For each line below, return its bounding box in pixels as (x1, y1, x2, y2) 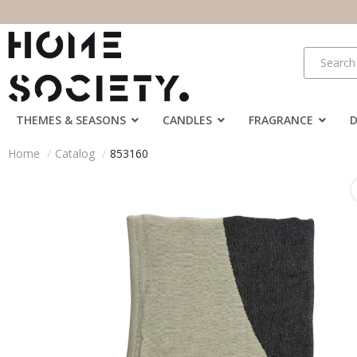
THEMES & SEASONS (16, 112, 126, 127)
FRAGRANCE (249, 112, 313, 127)
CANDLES (163, 112, 212, 127)
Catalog (55, 145, 95, 161)
